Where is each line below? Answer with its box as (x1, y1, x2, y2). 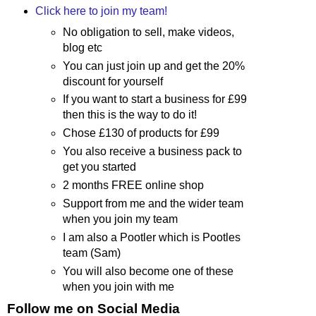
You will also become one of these (63, 265, 234, 278)
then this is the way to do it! (63, 109, 197, 121)
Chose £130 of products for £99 (63, 127, 220, 140)
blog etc (63, 41, 103, 54)
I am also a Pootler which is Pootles (63, 231, 241, 244)
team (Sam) (63, 247, 124, 260)
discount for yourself (63, 75, 164, 87)
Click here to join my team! (35, 4, 167, 17)
